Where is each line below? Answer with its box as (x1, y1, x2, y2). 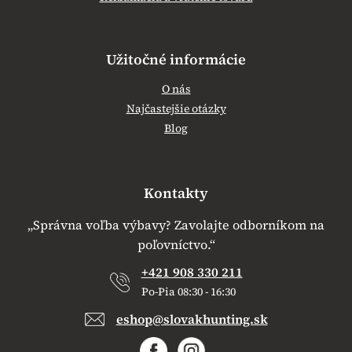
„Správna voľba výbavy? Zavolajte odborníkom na (27, 216, 324, 234)
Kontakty (144, 183, 208, 203)
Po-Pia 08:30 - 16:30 (141, 284, 236, 300)
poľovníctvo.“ (137, 236, 215, 254)
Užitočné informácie (106, 49, 246, 70)
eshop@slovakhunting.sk (115, 310, 268, 328)
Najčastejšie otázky (126, 101, 226, 117)
